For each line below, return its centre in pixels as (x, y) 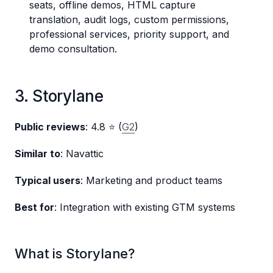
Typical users (48, 181)
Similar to (37, 154)
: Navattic (82, 154)
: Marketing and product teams (151, 181)
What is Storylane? (75, 254)
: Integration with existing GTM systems (145, 207)
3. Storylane (59, 96)
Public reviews (50, 127)
